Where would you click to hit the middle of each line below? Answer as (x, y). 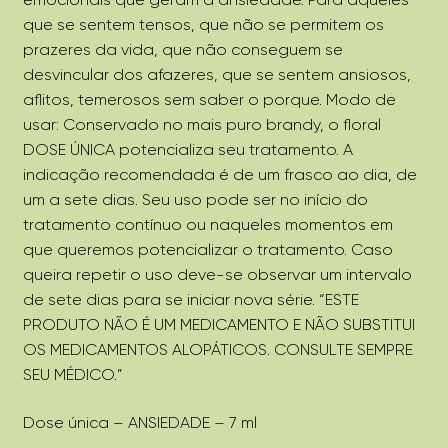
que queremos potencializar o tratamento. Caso (207, 250)
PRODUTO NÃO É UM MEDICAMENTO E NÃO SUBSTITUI (218, 325)
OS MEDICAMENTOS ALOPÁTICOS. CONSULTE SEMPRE (217, 350)
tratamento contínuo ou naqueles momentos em (207, 225)
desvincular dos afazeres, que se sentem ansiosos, (216, 75)
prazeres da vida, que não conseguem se (182, 50)
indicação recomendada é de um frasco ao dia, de (219, 175)
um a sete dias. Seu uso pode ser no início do (195, 200)
